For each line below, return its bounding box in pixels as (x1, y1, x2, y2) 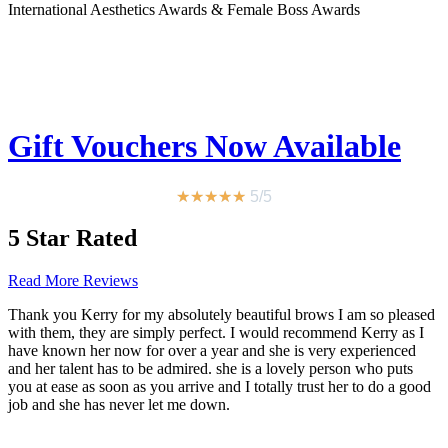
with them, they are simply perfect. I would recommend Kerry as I (8, 324, 424, 342)
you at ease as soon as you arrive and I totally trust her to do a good (8, 378, 431, 396)
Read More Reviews (8, 272, 138, 290)
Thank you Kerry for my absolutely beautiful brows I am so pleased (8, 306, 435, 324)
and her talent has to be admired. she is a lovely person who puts (8, 360, 413, 378)
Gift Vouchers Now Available (8, 128, 401, 165)
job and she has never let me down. (8, 396, 230, 414)
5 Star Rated (8, 225, 137, 252)
